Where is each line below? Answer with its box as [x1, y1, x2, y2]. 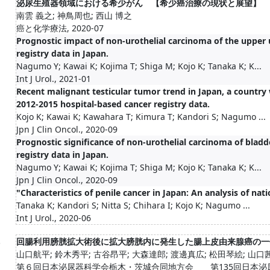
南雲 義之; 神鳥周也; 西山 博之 [16, 10, 132, 21]
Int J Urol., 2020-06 [16, 212, 91, 224]
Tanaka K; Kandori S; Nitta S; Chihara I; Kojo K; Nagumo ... [16, 199, 250, 211]
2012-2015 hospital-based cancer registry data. [16, 98, 210, 110]
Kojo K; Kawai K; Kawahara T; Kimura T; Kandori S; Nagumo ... [16, 111, 266, 122]
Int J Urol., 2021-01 [16, 73, 91, 84]
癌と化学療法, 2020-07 [16, 22, 104, 34]
